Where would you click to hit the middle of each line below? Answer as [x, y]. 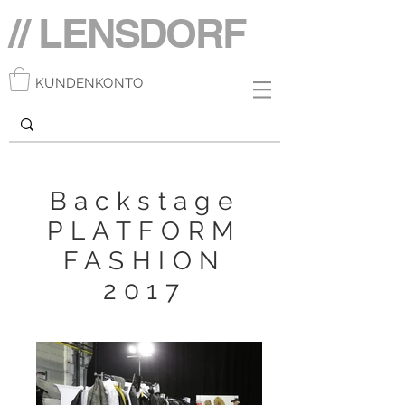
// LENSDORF [127, 33]
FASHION [145, 261]
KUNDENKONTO [89, 83]
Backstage [145, 202]
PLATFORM [145, 231]
